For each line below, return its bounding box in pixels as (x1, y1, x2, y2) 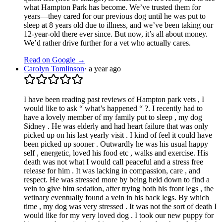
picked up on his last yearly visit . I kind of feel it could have (24, 130, 212, 139)
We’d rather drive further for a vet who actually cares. (24, 38, 191, 47)
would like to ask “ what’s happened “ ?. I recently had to (24, 104, 203, 112)
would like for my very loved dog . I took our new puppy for (24, 211, 214, 220)
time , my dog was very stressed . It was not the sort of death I (24, 202, 217, 211)
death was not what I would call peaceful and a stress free (24, 157, 203, 166)
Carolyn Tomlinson (24, 64, 84, 73)
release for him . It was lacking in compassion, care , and (24, 166, 200, 175)
